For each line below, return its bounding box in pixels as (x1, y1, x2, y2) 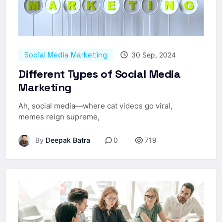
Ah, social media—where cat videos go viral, (18, 101, 172, 111)
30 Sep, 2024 (129, 50, 176, 59)
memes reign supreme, (18, 111, 100, 121)
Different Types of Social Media (18, 66, 181, 81)
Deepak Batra (44, 135, 90, 144)
